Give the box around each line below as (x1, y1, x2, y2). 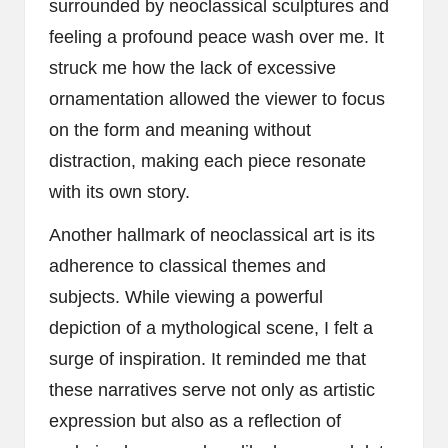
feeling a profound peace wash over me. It (49, 26, 384, 47)
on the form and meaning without (49, 119, 311, 140)
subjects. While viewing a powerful (49, 286, 323, 307)
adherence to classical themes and (49, 255, 326, 276)
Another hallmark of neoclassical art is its (49, 224, 375, 245)
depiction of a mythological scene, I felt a (49, 317, 373, 338)
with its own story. (49, 181, 190, 202)
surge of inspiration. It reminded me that (49, 348, 366, 369)
